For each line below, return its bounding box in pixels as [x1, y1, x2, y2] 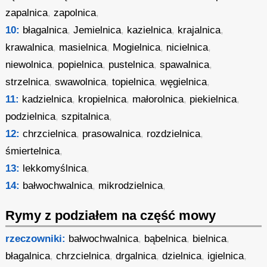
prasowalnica [82, 128, 141, 139]
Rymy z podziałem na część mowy [5, 208, 216, 223]
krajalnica [178, 24, 221, 36]
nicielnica [166, 42, 209, 53]
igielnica [207, 250, 244, 262]
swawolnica [55, 76, 107, 88]
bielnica [193, 233, 227, 244]
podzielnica [5, 111, 56, 122]
